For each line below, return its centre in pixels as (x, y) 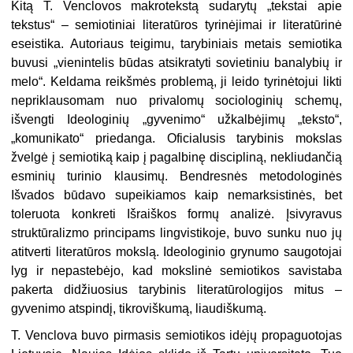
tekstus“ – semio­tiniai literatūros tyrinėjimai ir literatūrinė (176, 25)
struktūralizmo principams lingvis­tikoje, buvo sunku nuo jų (176, 233)
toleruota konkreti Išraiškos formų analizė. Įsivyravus (176, 214)
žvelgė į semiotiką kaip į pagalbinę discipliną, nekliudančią (176, 158)
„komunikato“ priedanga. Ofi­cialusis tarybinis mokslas (176, 139)
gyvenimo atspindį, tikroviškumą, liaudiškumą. (139, 309)
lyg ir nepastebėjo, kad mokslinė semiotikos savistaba (176, 271)
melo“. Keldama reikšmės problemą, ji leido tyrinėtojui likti (176, 82)
